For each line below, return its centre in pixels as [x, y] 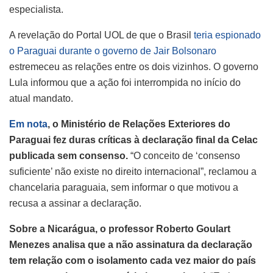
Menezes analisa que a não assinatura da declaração [131, 244]
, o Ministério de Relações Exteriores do [139, 124]
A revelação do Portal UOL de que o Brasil [101, 35]
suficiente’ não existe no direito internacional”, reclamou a [133, 171]
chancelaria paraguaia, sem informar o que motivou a [124, 187]
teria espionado [227, 35]
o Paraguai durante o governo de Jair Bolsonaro [113, 51]
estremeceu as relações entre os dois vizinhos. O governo [134, 66]
